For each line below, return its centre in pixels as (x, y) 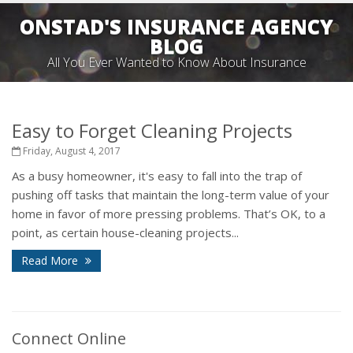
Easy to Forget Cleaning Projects (152, 130)
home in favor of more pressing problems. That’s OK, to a (169, 214)
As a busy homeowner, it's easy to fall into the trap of (157, 176)
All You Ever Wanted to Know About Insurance (176, 62)
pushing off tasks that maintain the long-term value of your (171, 195)
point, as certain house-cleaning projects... (125, 232)
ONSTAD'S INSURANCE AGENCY (176, 26)
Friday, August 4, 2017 (71, 151)
